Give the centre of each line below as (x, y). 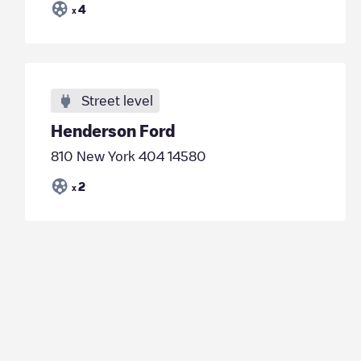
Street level (117, 101)
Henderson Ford (112, 131)
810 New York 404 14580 (128, 156)
